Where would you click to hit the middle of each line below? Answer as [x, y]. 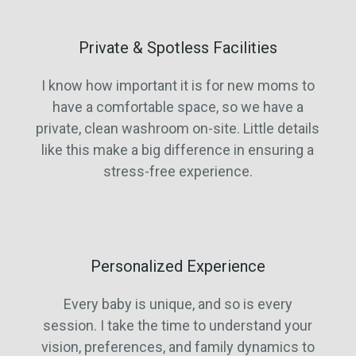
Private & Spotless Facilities [178, 47]
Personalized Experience [178, 266]
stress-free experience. [178, 171]
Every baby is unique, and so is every [178, 304]
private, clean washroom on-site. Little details [178, 128]
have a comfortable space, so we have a [178, 106]
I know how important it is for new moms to [178, 85]
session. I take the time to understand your [178, 325]
